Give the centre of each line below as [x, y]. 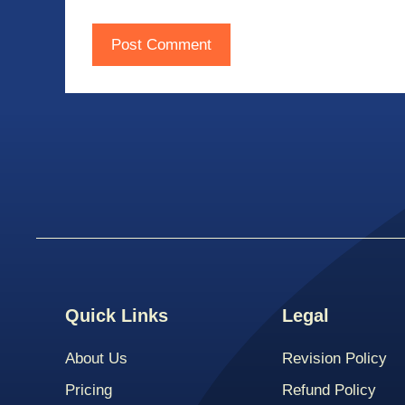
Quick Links [117, 316]
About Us [96, 359]
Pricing [89, 391]
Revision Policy [334, 359]
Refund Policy [329, 391]
